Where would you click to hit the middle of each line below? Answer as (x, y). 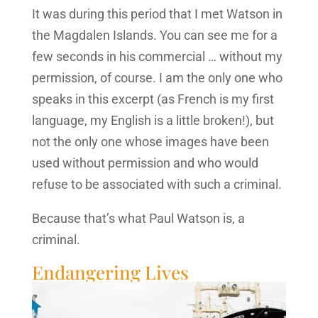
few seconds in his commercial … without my (157, 56)
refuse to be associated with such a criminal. (157, 184)
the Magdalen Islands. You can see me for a (154, 35)
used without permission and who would (145, 163)
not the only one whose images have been (150, 141)
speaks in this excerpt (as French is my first (153, 99)
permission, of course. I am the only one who (157, 77)
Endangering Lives (110, 272)
